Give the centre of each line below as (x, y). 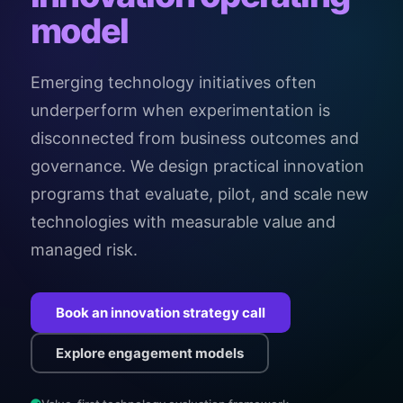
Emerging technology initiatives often (174, 82)
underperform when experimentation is (180, 110)
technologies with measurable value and (183, 222)
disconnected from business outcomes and (195, 138)
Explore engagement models (150, 353)
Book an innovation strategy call (161, 313)
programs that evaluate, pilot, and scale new (200, 194)
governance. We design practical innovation (197, 166)
